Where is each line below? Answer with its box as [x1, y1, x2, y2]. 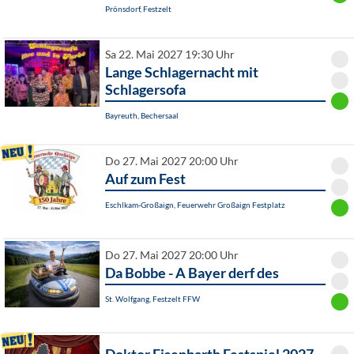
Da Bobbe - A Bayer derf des [105, 264, 279, 282]
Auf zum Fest [105, 170, 186, 188]
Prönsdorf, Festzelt [105, 4, 171, 14]
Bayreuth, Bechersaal [105, 111, 179, 121]
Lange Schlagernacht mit [105, 63, 258, 81]
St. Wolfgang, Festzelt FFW [105, 294, 200, 304]
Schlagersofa [105, 81, 186, 99]
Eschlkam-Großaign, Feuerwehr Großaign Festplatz [105, 200, 285, 210]
